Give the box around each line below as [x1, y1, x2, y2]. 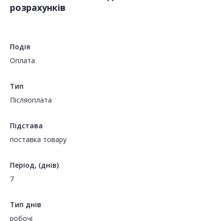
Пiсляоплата [10, 95, 52, 105]
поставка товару [10, 135, 67, 145]
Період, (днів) [10, 160, 59, 170]
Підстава [10, 121, 43, 131]
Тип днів [10, 200, 41, 210]
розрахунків [10, 1, 66, 14]
